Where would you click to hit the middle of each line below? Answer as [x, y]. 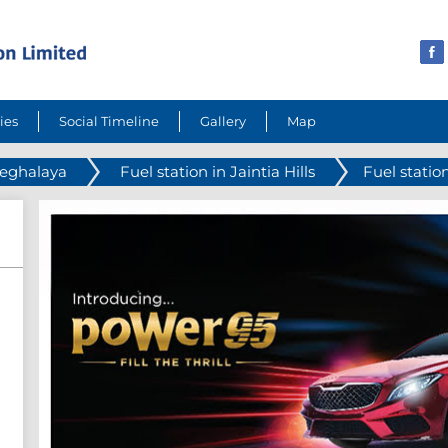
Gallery [222, 121]
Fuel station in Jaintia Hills [217, 171]
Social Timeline [108, 121]
